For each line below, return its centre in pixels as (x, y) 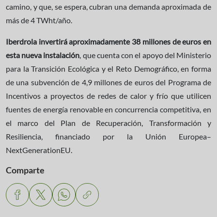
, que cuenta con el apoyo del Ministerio (146, 55)
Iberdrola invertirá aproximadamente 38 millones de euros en (108, 41)
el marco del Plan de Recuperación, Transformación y (108, 123)
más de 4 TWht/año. (39, 20)
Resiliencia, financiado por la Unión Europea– (108, 136)
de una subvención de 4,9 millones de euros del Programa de (108, 82)
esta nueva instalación (43, 55)
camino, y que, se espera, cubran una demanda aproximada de (108, 6)
